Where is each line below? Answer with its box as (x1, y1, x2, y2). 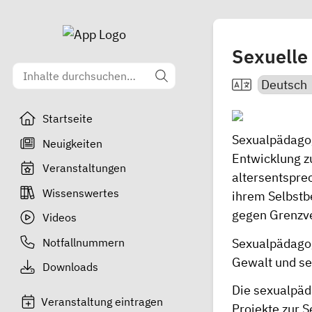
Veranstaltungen (42, 161, 126, 175)
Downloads (42, 260, 98, 274)
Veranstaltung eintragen (41, 295, 164, 309)
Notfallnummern (42, 235, 125, 249)
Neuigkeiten (42, 136, 102, 150)
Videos (42, 210, 77, 224)
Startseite (42, 111, 93, 125)
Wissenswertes (42, 185, 119, 200)
